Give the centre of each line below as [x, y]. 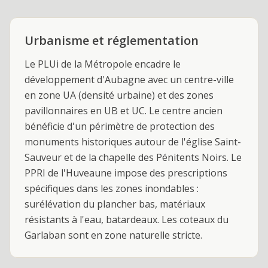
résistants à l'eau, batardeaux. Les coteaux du [127, 220]
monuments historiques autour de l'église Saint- [133, 142]
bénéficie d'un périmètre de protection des [120, 126]
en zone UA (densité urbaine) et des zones [119, 95]
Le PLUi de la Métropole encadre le [103, 64]
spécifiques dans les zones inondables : [112, 188]
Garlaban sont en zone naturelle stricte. [113, 235]
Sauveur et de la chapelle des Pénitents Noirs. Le [133, 157]
